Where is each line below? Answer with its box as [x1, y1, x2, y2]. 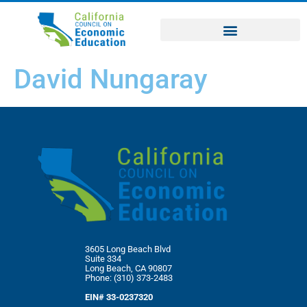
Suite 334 [85, 253, 121, 264]
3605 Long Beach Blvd [85, 243, 171, 254]
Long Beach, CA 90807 [85, 262, 172, 273]
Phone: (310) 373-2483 [85, 272, 173, 283]
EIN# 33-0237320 [85, 292, 153, 303]
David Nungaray [14, 63, 208, 96]
